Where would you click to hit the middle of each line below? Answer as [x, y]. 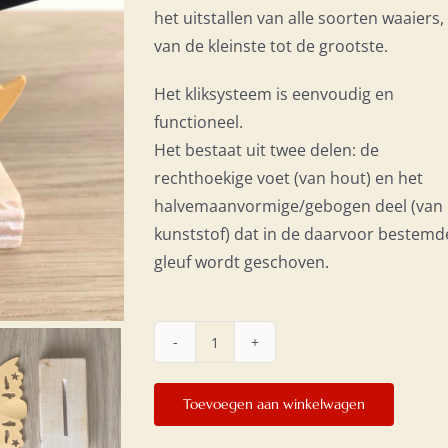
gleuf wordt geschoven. [241, 262]
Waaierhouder [268, 354]
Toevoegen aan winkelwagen [274, 404]
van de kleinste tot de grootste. [271, 46]
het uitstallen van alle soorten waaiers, [299, 18]
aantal [237, 382]
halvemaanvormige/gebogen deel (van [298, 206]
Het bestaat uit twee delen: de [266, 150]
